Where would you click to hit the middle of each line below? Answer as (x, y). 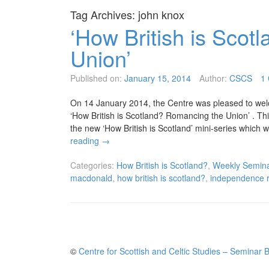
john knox (161, 15)
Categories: (92, 165)
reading (86, 141)
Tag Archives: (104, 15)
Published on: (96, 78)
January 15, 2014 (158, 78)
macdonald (91, 178)
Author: (213, 78)
